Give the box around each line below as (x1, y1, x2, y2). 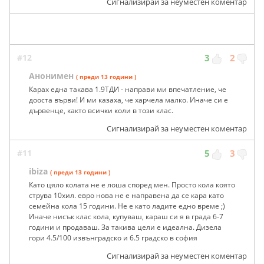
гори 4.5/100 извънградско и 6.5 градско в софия (29, 233, 197, 243)
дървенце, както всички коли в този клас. (29, 105, 173, 116)
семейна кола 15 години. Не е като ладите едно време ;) (29, 201, 225, 212)
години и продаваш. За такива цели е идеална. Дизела (29, 222, 222, 233)
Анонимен (29, 70, 74, 82)
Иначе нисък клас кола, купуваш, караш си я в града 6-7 (29, 212, 223, 222)
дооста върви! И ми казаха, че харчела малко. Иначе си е (29, 95, 228, 105)
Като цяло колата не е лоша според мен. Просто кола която (29, 180, 235, 190)
